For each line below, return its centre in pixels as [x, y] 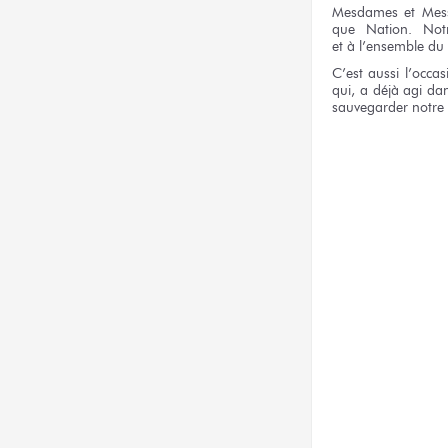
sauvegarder [372, 106]
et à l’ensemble [378, 46]
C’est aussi [366, 72]
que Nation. [372, 29]
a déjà [379, 89]
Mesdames [368, 12]
